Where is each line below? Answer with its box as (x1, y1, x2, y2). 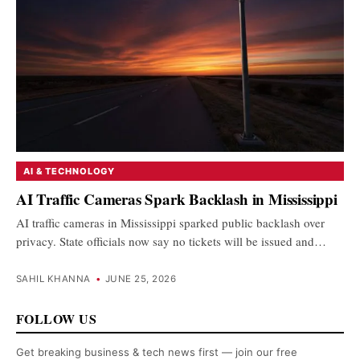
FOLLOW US (16, 309, 97, 329)
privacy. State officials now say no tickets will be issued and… (16, 232, 326, 249)
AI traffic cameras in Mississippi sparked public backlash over (16, 214, 325, 231)
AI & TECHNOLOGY (23, 166, 116, 177)
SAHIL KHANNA (16, 273, 91, 285)
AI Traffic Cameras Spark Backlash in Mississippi (16, 187, 337, 210)
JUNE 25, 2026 (105, 273, 176, 285)
